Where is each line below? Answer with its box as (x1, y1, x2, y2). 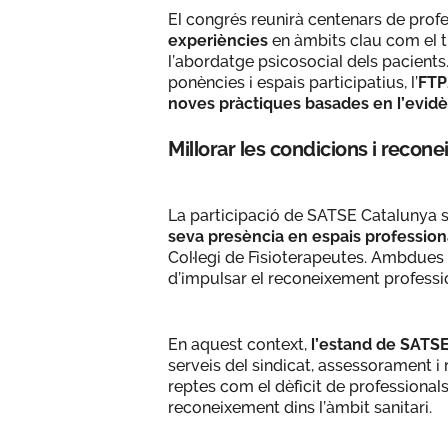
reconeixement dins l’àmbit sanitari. (168, 397, 432, 417)
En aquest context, (168, 334, 311, 354)
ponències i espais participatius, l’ (168, 72, 418, 92)
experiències (168, 30, 268, 50)
